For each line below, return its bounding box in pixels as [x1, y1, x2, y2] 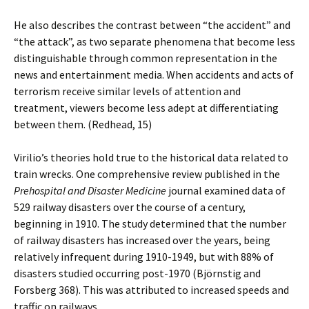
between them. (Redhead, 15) [14, 117, 152, 131]
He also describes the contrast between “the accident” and [14, 18, 290, 32]
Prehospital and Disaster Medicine [14, 183, 166, 197]
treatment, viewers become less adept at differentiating [14, 101, 279, 114]
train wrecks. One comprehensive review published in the [14, 167, 280, 181]
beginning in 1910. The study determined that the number [14, 217, 286, 230]
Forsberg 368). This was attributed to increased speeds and [14, 283, 289, 297]
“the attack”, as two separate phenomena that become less [14, 34, 295, 48]
